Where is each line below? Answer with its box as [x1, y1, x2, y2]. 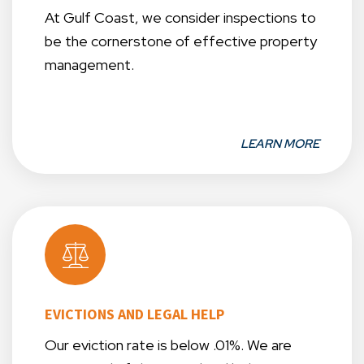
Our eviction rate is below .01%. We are [45, 336, 292, 355]
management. [45, 55, 134, 75]
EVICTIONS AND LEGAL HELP [45, 305, 224, 324]
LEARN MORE [240, 136, 319, 153]
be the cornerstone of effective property [45, 32, 317, 51]
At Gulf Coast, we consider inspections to [45, 8, 316, 28]
